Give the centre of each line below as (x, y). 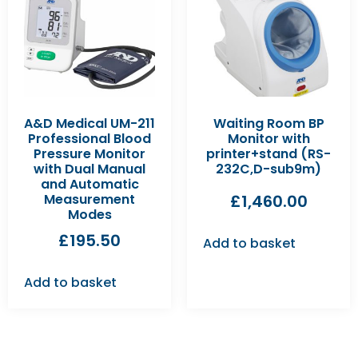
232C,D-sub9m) (268, 169)
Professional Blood (89, 138)
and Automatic (89, 184)
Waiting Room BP (268, 123)
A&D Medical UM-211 (89, 123)
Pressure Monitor (89, 153)
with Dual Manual (89, 169)
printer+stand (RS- (268, 153)
